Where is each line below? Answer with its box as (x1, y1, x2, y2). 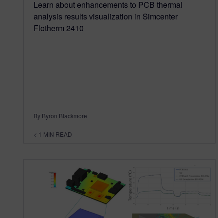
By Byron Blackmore (34, 111, 87, 120)
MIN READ (43, 130, 72, 139)
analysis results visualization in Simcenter (34, 11, 178, 22)
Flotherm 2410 (34, 22, 84, 34)
